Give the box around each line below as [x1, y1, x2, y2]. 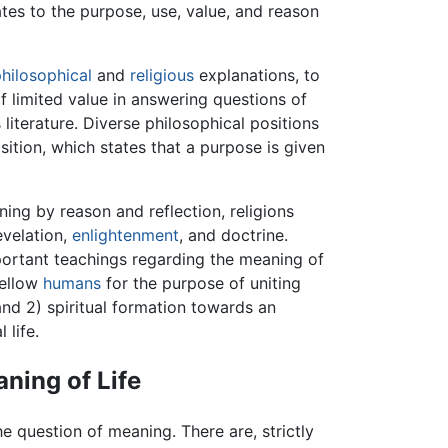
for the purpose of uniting [101, 273, 302, 294]
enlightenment [72, 225, 180, 246]
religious [130, 65, 194, 86]
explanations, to [194, 65, 320, 86]
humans [43, 273, 102, 294]
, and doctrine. [179, 225, 289, 246]
